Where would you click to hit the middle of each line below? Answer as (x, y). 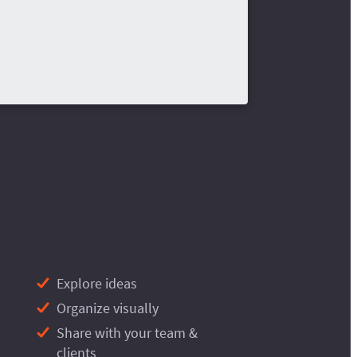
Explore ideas (97, 283)
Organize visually (108, 308)
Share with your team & (127, 332)
